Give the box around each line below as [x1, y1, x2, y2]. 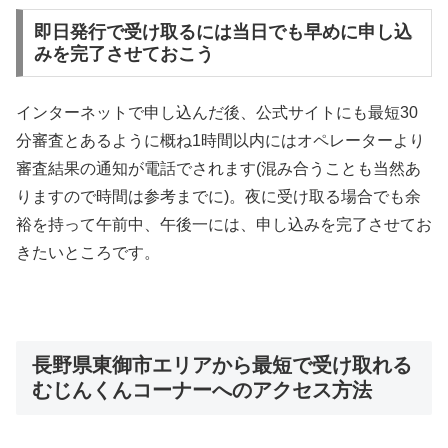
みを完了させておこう [33, 43, 214, 64]
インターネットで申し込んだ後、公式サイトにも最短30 [16, 104, 418, 121]
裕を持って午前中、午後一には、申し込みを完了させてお [16, 216, 432, 233]
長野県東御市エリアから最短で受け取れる [32, 354, 412, 377]
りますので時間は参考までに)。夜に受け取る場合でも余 [16, 188, 421, 205]
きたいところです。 [16, 244, 160, 261]
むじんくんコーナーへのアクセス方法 [32, 379, 372, 402]
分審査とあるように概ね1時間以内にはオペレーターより [16, 132, 425, 149]
